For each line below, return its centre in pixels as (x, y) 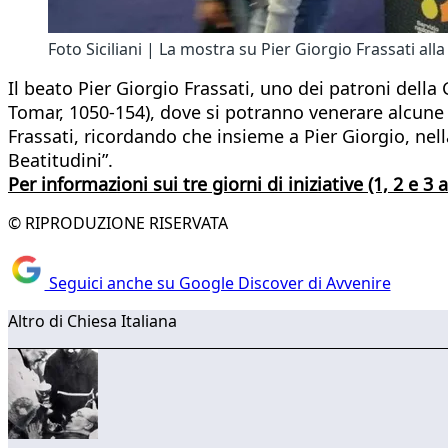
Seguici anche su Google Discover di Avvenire (217, 283)
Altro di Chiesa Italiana (92, 321)
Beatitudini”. (60, 159)
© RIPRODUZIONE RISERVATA (118, 222)
